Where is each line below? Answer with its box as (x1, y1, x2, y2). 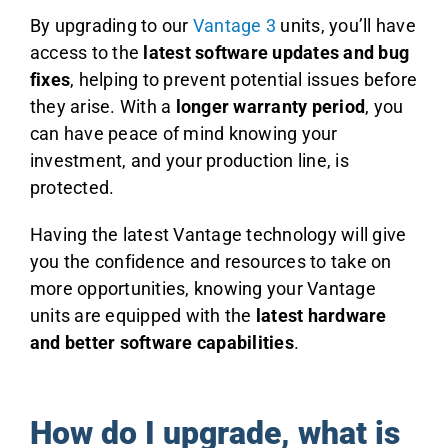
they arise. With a (29, 96, 176, 118)
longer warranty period (175, 96, 366, 118)
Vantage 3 (192, 15, 277, 37)
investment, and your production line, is (29, 150, 349, 172)
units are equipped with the (29, 305, 256, 327)
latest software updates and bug (143, 42, 410, 64)
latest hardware (255, 305, 387, 327)
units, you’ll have (276, 15, 416, 37)
